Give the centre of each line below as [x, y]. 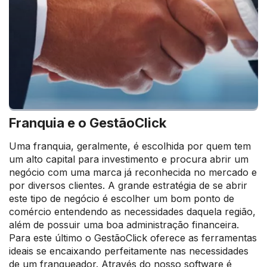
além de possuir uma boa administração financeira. [124, 225]
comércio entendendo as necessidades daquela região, [132, 212]
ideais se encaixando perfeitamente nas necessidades [129, 251]
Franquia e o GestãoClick [88, 123]
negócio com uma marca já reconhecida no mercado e [133, 172]
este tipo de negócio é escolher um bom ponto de [122, 198]
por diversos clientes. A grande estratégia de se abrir [128, 185]
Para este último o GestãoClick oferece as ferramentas [133, 238]
